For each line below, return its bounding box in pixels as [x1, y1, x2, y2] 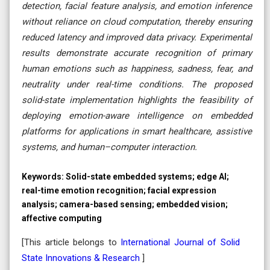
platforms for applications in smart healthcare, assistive [22, 125, 252, 137]
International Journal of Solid [121, 236, 240, 248]
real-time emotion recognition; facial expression [22, 185, 216, 195]
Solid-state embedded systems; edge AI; [66, 171, 229, 181]
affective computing [22, 213, 102, 223]
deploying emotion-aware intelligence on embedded [22, 110, 252, 121]
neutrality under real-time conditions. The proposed [22, 78, 252, 90]
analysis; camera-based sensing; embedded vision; [22, 199, 228, 209]
